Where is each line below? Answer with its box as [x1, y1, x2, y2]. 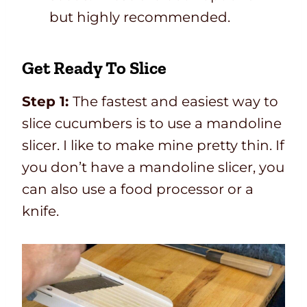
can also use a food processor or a [22, 180, 254, 197]
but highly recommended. [49, 8, 230, 25]
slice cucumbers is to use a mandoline [22, 114, 282, 132]
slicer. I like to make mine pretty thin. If [22, 136, 284, 153]
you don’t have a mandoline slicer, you [22, 158, 284, 175]
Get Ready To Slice [22, 56, 167, 79]
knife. [22, 202, 59, 219]
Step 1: [22, 93, 73, 110]
